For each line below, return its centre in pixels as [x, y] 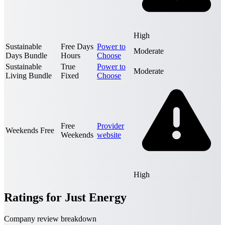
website [109, 135]
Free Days [77, 47]
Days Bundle [26, 56]
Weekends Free [30, 131]
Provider [110, 126]
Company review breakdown [50, 219]
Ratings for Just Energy [65, 198]
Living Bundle [29, 76]
